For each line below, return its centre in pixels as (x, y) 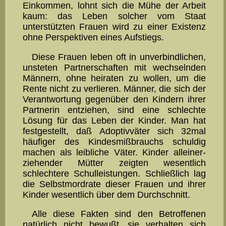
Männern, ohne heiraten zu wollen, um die (114, 78)
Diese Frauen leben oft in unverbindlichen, (119, 57)
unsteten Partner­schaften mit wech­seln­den (114, 67)
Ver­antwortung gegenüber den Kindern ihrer (114, 99)
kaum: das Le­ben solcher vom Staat (114, 16)
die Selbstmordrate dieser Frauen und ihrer (114, 184)
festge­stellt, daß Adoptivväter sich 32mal (114, 131)
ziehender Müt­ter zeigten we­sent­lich (114, 163)
